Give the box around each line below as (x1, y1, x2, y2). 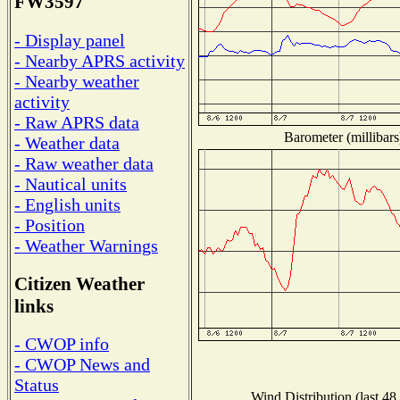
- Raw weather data (14, 153, 154, 173)
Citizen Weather (14, 272, 145, 295)
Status (14, 375, 59, 396)
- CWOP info (14, 334, 109, 354)
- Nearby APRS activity (14, 50, 185, 71)
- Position (14, 214, 85, 235)
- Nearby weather (14, 71, 139, 91)
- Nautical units (14, 173, 127, 194)
